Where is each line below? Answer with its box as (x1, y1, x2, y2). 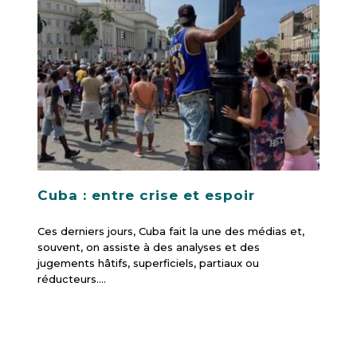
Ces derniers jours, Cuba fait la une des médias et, (37, 224, 304, 237)
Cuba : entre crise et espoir (37, 186, 255, 203)
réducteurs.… (37, 272, 106, 285)
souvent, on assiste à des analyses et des (37, 240, 260, 253)
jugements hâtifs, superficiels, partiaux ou (37, 256, 259, 269)
